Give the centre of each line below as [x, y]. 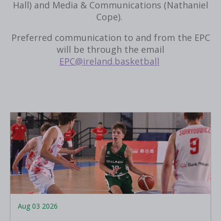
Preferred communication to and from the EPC [110, 37]
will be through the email [110, 49]
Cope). [110, 17]
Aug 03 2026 [38, 206]
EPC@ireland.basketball [109, 61]
